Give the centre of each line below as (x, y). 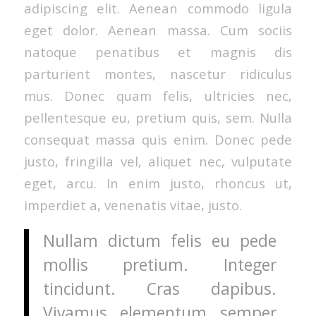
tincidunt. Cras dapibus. (159, 289)
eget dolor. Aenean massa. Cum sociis (158, 30)
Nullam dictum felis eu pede (159, 241)
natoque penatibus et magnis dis (158, 51)
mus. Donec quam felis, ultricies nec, (158, 95)
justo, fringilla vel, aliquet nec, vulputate (158, 161)
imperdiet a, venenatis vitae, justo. (133, 205)
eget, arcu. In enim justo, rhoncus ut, (158, 183)
